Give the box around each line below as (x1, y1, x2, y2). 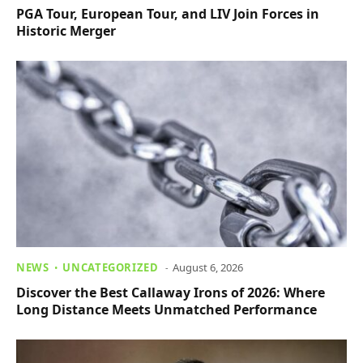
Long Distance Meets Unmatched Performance (16, 300, 317, 318)
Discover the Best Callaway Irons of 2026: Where (16, 283, 325, 301)
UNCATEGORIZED (62, 259, 159, 275)
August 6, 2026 (172, 259, 243, 275)
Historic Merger (16, 22, 116, 41)
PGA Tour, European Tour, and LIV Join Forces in (16, 5, 319, 23)
